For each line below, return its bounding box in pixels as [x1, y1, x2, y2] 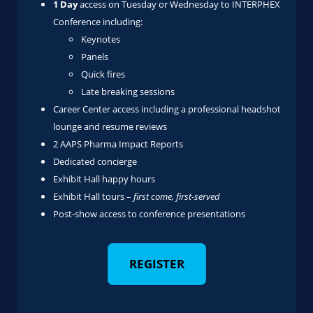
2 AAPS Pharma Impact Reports [53, 138, 183, 150]
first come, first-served [133, 190, 220, 203]
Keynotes [81, 33, 122, 45]
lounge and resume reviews [53, 120, 167, 133]
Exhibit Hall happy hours [53, 173, 155, 185]
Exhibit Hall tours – [53, 190, 133, 203]
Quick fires [81, 68, 125, 80]
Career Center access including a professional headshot [53, 103, 281, 115]
